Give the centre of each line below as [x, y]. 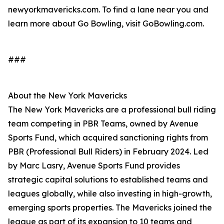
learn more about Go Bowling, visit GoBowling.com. [106, 24]
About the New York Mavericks [67, 96]
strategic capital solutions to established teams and [108, 180]
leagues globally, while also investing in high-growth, [110, 194]
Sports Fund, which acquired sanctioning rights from [108, 138]
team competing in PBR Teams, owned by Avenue [103, 124]
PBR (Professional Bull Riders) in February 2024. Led [108, 152]
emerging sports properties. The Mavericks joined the [110, 208]
